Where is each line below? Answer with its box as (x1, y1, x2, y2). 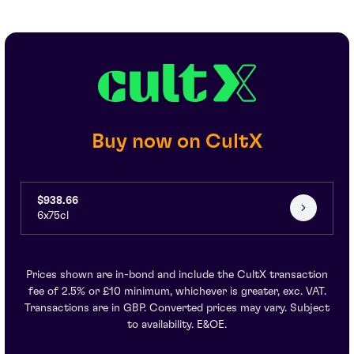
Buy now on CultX (92, 130, 262, 152)
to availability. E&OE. (127, 318, 227, 330)
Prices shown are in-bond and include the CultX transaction (26, 269, 328, 281)
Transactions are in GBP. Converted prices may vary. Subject (24, 302, 330, 314)
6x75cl (37, 209, 69, 221)
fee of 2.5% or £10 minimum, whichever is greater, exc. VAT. (28, 285, 326, 297)
